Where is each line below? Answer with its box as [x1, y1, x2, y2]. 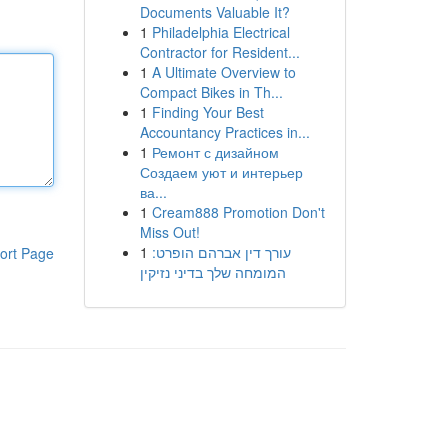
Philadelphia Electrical [151, 22, 290, 42]
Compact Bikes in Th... [139, 82, 283, 102]
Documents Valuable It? [139, 2, 290, 22]
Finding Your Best [151, 102, 264, 122]
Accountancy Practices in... [139, 122, 310, 142]
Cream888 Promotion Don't [151, 202, 325, 222]
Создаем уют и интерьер [139, 162, 303, 182]
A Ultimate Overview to [151, 62, 296, 82]
